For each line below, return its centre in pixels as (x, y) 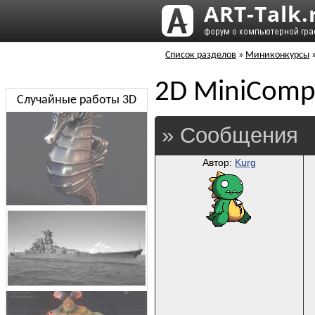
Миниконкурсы (277, 55)
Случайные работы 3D (76, 100)
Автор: (219, 162)
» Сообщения (230, 135)
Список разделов (201, 55)
